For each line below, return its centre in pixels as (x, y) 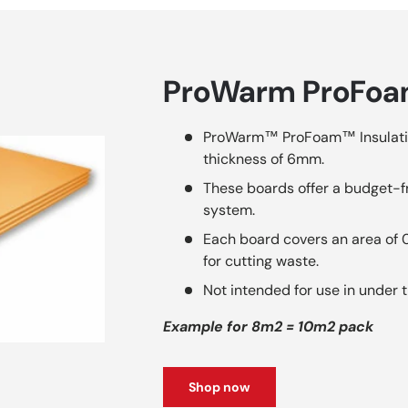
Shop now (220, 387)
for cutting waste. (261, 260)
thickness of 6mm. (264, 158)
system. (229, 209)
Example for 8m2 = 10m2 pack (269, 326)
